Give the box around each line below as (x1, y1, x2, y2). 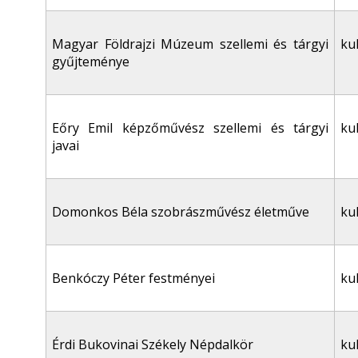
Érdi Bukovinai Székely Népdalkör (52, 336, 253, 353)
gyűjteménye (52, 53, 129, 70)
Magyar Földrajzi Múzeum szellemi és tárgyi (52, 35, 328, 53)
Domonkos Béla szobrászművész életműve (52, 203, 309, 221)
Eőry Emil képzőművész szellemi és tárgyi (52, 119, 328, 137)
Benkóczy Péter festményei (52, 269, 215, 287)
